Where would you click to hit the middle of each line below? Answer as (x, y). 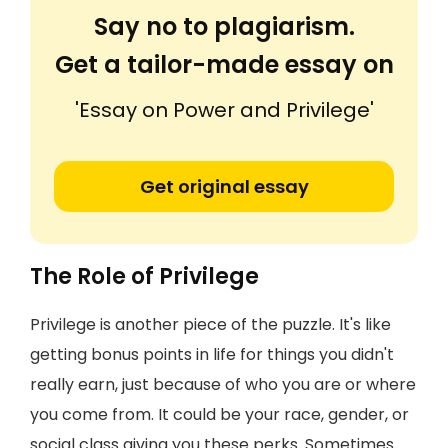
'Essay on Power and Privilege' (224, 110)
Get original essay (224, 186)
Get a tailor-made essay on (224, 64)
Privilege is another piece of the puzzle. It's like (210, 324)
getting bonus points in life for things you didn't (212, 354)
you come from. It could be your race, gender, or (219, 414)
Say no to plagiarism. (224, 26)
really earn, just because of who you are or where (223, 384)
